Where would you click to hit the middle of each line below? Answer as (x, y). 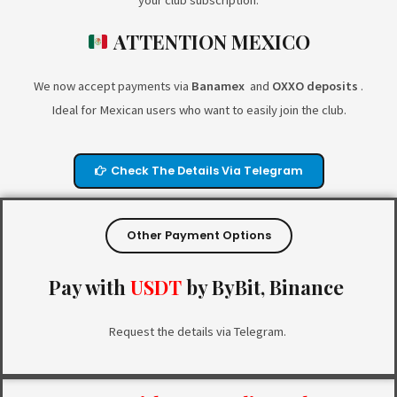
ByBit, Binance (280, 286)
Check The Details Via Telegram (206, 170)
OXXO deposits (315, 86)
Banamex (218, 86)
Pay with (90, 286)
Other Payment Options (198, 235)
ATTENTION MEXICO (211, 42)
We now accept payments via (113, 86)
